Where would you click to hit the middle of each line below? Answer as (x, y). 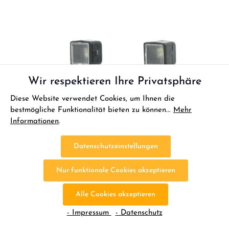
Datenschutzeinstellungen (116, 146)
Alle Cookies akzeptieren (116, 194)
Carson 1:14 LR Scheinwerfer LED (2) (92, 211)
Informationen (35, 121)
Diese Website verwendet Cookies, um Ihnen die (93, 99)
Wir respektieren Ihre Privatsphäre (114, 82)
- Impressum (89, 213)
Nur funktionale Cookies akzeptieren (116, 170)
